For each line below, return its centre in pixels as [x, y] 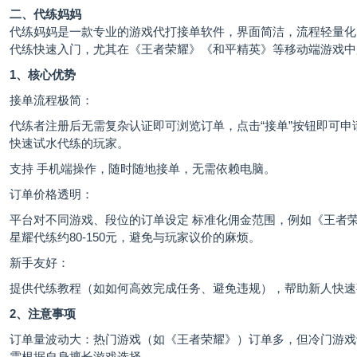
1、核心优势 [43, 75]
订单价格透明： [51, 194]
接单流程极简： [51, 100]
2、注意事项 [43, 314]
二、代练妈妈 [45, 14]
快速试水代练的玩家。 [69, 143]
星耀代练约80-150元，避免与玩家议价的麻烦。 [135, 237]
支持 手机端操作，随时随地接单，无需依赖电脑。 [143, 169]
